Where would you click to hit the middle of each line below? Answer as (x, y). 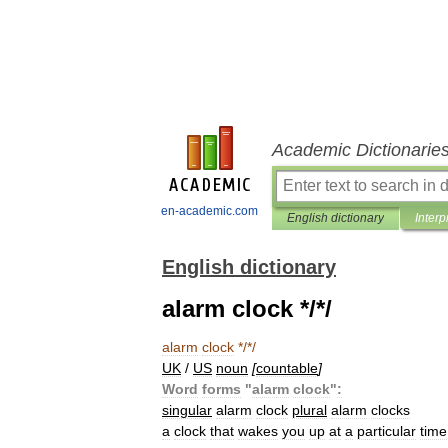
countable (287, 368)
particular (386, 431)
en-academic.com (209, 211)
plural (309, 410)
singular (187, 410)
